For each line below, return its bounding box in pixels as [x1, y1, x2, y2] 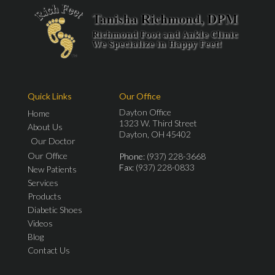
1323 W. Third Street [119, 117, 197, 128]
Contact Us [28, 244, 70, 255]
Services [28, 177, 58, 188]
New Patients [28, 163, 77, 174]
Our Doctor [31, 135, 76, 146]
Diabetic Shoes [28, 204, 82, 215]
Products [28, 190, 61, 201]
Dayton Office [119, 106, 171, 117]
